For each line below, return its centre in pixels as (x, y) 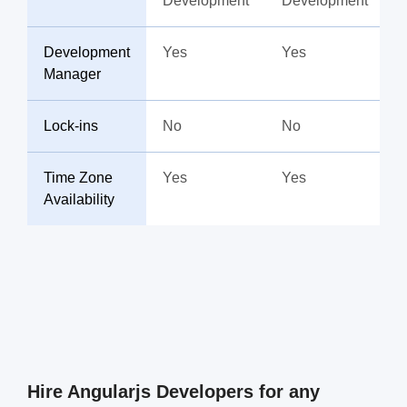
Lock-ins (71, 126)
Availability (79, 199)
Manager (72, 74)
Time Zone (78, 178)
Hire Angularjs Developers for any (174, 392)
